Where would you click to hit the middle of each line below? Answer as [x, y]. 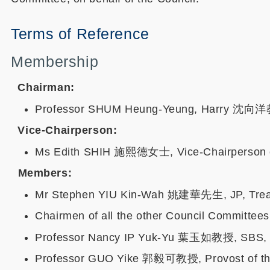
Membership [55, 61]
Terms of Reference [80, 34]
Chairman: [43, 87]
